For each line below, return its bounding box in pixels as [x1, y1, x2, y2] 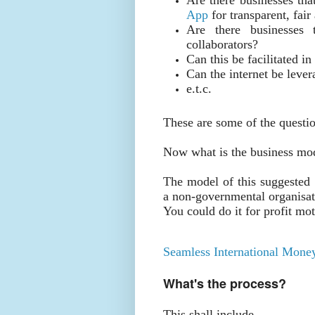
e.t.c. [186, 81, 215, 96]
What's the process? [163, 274, 286, 293]
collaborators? [186, 37, 262, 51]
